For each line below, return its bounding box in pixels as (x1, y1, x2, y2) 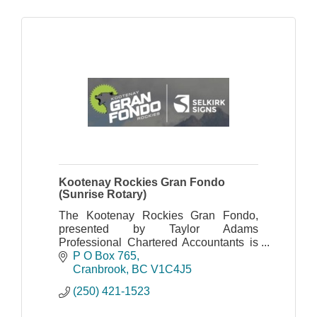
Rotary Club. (59, 263, 122, 275)
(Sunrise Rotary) (59, 188, 146, 200)
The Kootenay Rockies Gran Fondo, (59, 209, 258, 221)
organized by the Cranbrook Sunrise (59, 249, 258, 262)
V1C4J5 (151, 263, 192, 276)
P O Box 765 (73, 250, 137, 263)
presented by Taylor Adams (59, 222, 258, 235)
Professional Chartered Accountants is (59, 236, 258, 248)
